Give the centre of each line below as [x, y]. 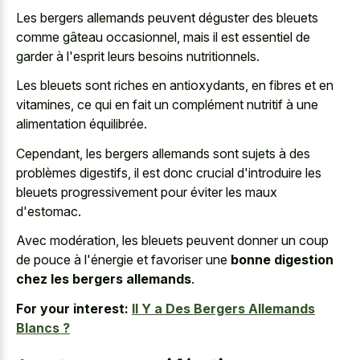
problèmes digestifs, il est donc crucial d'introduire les [169, 172]
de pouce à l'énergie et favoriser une [123, 260]
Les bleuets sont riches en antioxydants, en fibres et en [175, 86]
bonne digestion [282, 260]
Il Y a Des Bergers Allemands [223, 308]
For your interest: [72, 308]
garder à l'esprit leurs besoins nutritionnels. [138, 56]
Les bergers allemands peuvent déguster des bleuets [167, 17]
